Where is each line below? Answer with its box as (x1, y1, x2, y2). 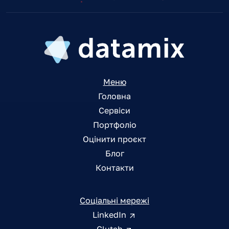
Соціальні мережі (80, 195, 149, 205)
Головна (98, 90, 131, 101)
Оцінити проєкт (83, 133, 146, 144)
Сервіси (99, 105, 130, 116)
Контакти (95, 162, 134, 173)
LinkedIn (93, 209, 128, 220)
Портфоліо (93, 119, 136, 130)
